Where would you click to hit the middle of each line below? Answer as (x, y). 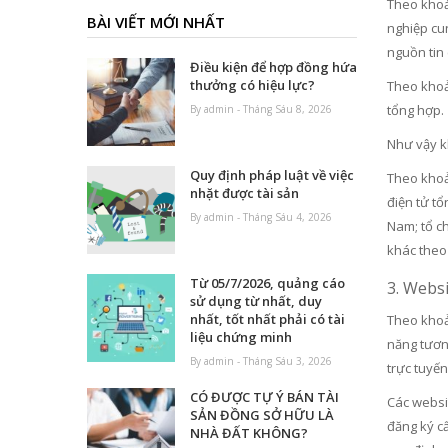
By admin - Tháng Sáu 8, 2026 (261, 109)
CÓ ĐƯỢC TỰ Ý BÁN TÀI (265, 397)
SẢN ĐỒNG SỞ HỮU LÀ (262, 415)
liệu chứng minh (241, 337)
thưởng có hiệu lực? (253, 85)
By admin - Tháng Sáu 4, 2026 (261, 217)
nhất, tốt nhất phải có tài (268, 319)
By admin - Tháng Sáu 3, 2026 (261, 361)
